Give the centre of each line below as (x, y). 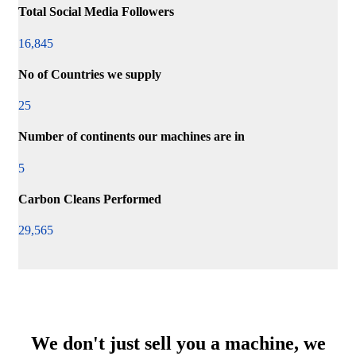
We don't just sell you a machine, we (178, 344)
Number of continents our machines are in (132, 137)
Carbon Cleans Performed (90, 199)
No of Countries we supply (90, 74)
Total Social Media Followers (96, 12)
